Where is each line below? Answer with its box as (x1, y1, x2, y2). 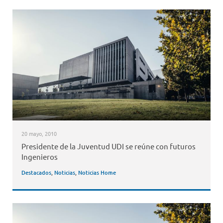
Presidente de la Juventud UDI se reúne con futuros (21, 141, 196, 151)
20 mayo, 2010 (21, 129, 57, 137)
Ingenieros (21, 152, 58, 162)
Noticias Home (78, 168, 116, 177)
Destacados (21, 168, 51, 177)
